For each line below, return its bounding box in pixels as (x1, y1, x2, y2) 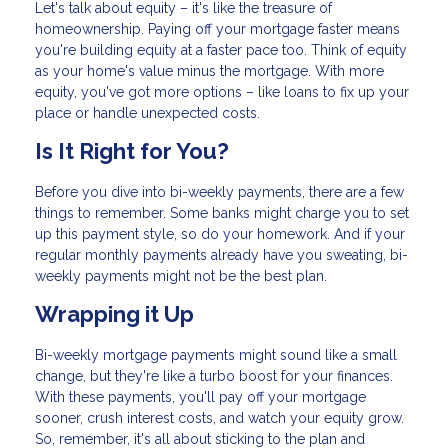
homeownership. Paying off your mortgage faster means (35, 21, 400, 38)
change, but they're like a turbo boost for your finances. (35, 367, 393, 384)
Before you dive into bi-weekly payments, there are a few (35, 183, 404, 200)
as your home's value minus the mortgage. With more (35, 63, 384, 80)
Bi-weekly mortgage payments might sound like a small (35, 346, 397, 363)
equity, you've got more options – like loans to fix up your (35, 84, 409, 101)
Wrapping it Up (35, 300, 194, 327)
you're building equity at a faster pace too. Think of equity (35, 42, 407, 59)
